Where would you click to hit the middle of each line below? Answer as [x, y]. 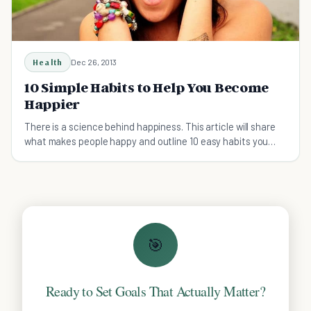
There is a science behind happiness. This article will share [150, 127]
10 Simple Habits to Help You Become [147, 88]
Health [48, 62]
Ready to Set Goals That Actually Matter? [155, 292]
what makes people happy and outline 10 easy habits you [146, 141]
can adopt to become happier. [90, 156]
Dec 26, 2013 [94, 62]
